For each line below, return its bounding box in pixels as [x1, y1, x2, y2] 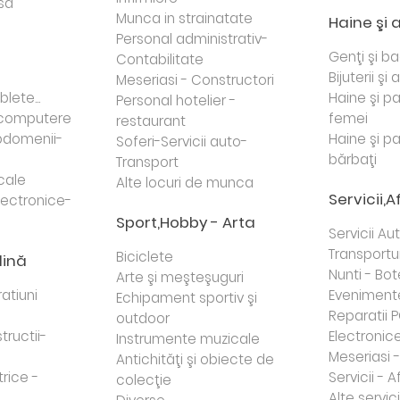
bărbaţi [328, 150, 377, 169]
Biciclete [116, 247, 174, 266]
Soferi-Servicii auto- [116, 132, 248, 151]
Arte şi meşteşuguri [116, 268, 245, 287]
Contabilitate [116, 50, 204, 69]
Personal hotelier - [116, 91, 237, 110]
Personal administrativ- [116, 29, 269, 48]
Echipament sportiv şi [116, 288, 258, 307]
